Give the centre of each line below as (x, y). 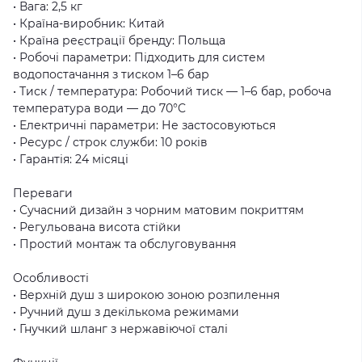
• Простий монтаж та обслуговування (124, 244)
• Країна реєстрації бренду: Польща (119, 40)
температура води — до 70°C (99, 108)
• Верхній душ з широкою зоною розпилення (146, 295)
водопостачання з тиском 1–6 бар (111, 74)
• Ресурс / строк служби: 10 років (110, 142)
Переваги (43, 193)
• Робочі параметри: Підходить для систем (139, 57)
